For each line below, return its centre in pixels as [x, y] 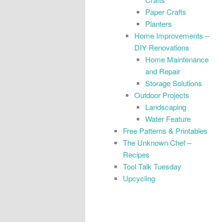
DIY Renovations [162, 47]
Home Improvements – [171, 35]
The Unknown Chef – [157, 142]
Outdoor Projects [162, 95]
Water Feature [168, 118]
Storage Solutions [174, 83]
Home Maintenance [177, 59]
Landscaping [166, 107]
